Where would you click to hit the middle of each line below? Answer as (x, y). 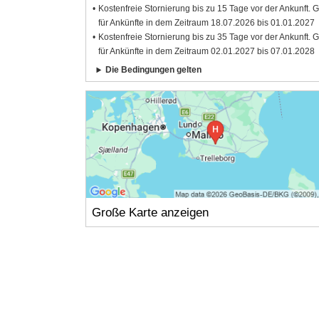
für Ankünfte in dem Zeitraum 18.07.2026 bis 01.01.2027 (207, 23)
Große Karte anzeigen (150, 212)
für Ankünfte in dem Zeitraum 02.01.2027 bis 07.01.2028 (207, 52)
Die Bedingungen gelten (154, 70)
